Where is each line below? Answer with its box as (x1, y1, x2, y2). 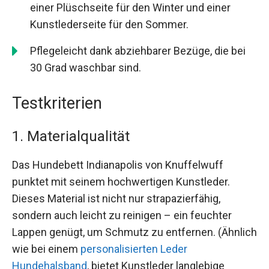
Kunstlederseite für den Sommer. (30, 18, 189, 31)
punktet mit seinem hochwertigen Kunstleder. (12, 175, 230, 189)
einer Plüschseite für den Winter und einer (30, 1, 231, 14)
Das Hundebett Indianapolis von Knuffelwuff (12, 159, 223, 172)
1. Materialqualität (12, 128, 130, 145)
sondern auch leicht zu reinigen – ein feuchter (12, 209, 232, 222)
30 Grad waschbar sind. (30, 61, 141, 74)
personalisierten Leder (80, 243, 187, 256)
